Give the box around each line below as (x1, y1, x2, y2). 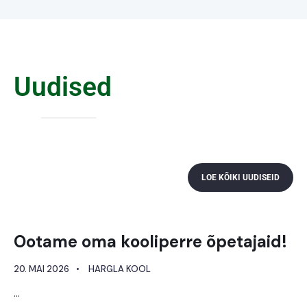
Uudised (14, 71, 112, 103)
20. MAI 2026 (14, 262, 69, 275)
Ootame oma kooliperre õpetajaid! (14, 230, 287, 252)
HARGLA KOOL (88, 262, 151, 275)
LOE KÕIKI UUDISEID (201, 172, 280, 182)
